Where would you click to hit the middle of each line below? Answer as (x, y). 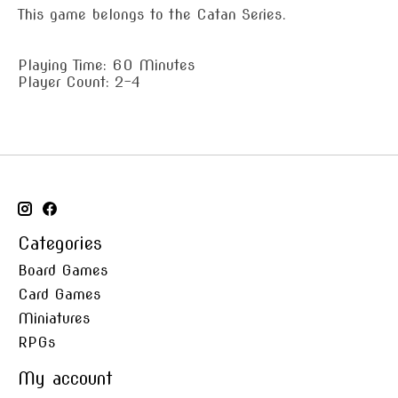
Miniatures (54, 319)
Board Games (63, 271)
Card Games (60, 295)
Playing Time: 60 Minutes (107, 65)
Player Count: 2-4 (79, 82)
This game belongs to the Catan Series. (152, 14)
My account (65, 379)
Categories (60, 243)
